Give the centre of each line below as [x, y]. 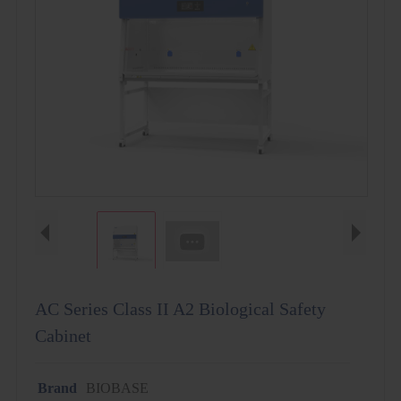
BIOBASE [117, 388]
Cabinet [63, 336]
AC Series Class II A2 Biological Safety [180, 309]
